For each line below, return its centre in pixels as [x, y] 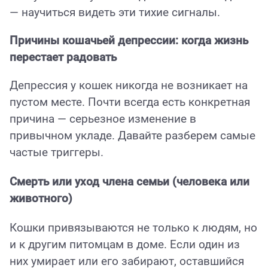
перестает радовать [63, 58]
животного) [41, 199]
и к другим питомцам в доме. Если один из [125, 245]
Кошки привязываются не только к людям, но [133, 228]
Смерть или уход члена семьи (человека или [130, 182]
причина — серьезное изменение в [103, 119]
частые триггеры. [57, 152]
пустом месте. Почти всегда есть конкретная [130, 102]
